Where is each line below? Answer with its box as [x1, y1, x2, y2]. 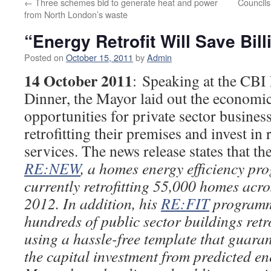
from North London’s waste [24, 8, 128, 21]
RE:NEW [24, 158, 80, 178]
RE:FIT [161, 193, 209, 214]
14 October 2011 [24, 69, 132, 92]
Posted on [24, 51, 64, 64]
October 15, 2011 [66, 51, 133, 64]
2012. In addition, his [24, 193, 161, 214]
